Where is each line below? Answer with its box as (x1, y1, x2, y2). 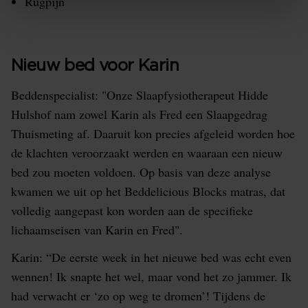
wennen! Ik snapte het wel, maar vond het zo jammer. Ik (11, 268, 291, 285)
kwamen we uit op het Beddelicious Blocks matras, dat (11, 183, 285, 199)
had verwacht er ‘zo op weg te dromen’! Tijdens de (11, 287, 265, 304)
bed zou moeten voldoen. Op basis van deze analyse (11, 164, 271, 180)
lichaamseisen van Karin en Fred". (11, 221, 183, 238)
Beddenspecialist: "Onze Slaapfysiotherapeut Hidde (11, 87, 268, 103)
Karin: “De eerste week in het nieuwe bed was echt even (11, 249, 291, 265)
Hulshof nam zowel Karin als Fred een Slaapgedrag (11, 106, 267, 122)
